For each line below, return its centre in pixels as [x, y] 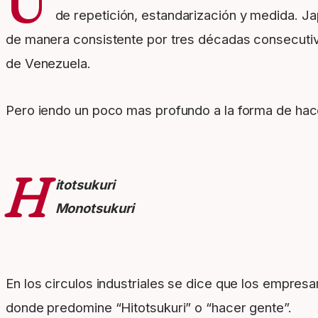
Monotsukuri [94, 208]
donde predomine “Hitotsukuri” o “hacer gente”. [149, 308]
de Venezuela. [48, 64]
